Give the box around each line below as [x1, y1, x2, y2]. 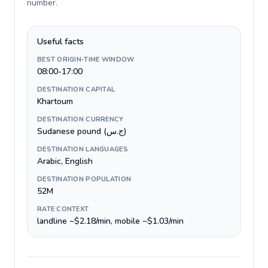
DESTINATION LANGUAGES [37, 145, 128, 154]
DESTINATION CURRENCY [37, 115, 124, 124]
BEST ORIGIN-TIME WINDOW [37, 55, 135, 64]
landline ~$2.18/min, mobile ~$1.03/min [37, 215, 184, 227]
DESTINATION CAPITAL [37, 85, 115, 94]
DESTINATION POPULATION [37, 175, 132, 184]
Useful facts [37, 36, 84, 47]
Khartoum [37, 96, 73, 107]
